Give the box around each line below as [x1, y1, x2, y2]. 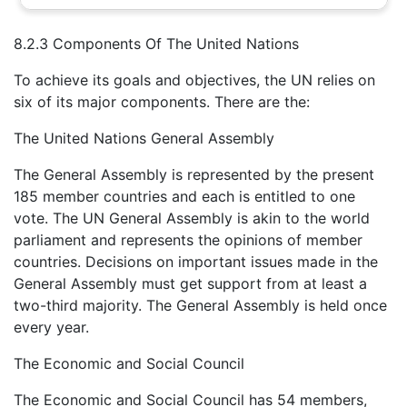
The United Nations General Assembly [14, 128, 274, 147]
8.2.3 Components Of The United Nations [14, 34, 299, 53]
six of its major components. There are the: [14, 92, 310, 111]
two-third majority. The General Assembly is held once [14, 295, 387, 314]
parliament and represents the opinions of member [14, 230, 362, 249]
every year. [14, 317, 89, 336]
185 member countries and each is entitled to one [14, 186, 355, 205]
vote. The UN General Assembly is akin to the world [14, 208, 370, 227]
